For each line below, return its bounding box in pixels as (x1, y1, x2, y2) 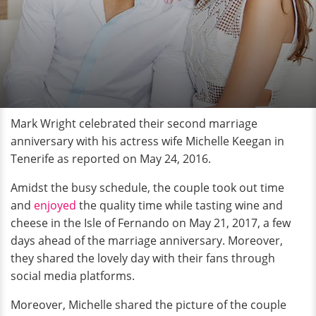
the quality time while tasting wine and (79, 197, 283, 213)
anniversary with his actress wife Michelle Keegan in (11, 133, 284, 149)
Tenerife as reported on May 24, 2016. (11, 151, 211, 166)
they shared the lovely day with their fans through (11, 250, 275, 266)
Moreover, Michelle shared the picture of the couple (11, 297, 286, 312)
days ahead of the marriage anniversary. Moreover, (11, 233, 283, 248)
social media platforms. (11, 268, 135, 284)
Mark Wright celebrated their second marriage (11, 116, 257, 131)
